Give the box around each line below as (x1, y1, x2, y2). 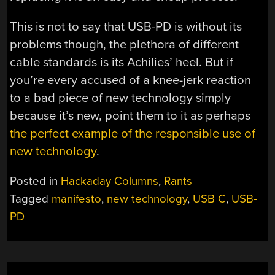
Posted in (10, 174, 61, 188)
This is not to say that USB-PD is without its (10, 18, 242, 34)
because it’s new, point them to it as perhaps (10, 107, 251, 123)
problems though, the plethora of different (10, 36, 239, 52)
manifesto (52, 192, 102, 206)
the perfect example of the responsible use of (10, 125, 256, 141)
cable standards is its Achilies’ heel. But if (10, 54, 234, 70)
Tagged (10, 192, 52, 206)
